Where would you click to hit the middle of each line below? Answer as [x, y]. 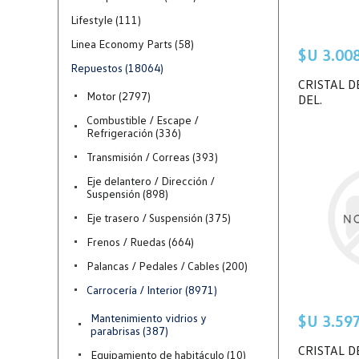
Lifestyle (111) [106, 19]
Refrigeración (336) [134, 132]
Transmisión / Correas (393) [152, 156]
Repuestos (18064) [117, 67]
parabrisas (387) [129, 330]
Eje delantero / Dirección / [151, 180]
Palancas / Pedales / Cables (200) [167, 265]
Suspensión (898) [127, 193]
